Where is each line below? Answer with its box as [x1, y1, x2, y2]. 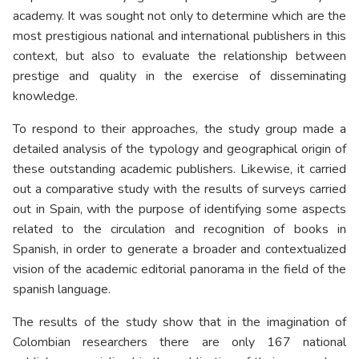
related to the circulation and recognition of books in [13, 220, 346, 239]
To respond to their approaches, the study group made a [13, 120, 346, 139]
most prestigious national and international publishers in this [13, 27, 346, 46]
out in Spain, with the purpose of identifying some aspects [13, 200, 346, 219]
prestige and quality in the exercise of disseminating [13, 67, 346, 86]
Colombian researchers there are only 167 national [13, 333, 346, 352]
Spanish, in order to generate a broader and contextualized [13, 240, 346, 259]
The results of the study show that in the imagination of [13, 313, 346, 332]
